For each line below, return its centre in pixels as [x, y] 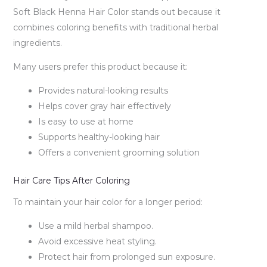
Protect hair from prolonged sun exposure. [126, 257]
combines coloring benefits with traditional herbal [115, 27]
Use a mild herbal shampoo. [95, 226]
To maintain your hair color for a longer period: [108, 202]
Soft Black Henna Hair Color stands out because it [117, 12]
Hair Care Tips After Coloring [71, 180]
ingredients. [37, 43]
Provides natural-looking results [103, 90]
